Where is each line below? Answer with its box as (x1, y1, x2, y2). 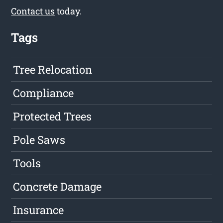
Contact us (11, 5, 55, 17)
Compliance (13, 86, 74, 101)
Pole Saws (13, 132, 66, 147)
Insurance (13, 203, 64, 218)
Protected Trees (13, 109, 92, 124)
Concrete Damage (13, 179, 102, 194)
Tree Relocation (13, 62, 93, 77)
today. (55, 5, 82, 17)
